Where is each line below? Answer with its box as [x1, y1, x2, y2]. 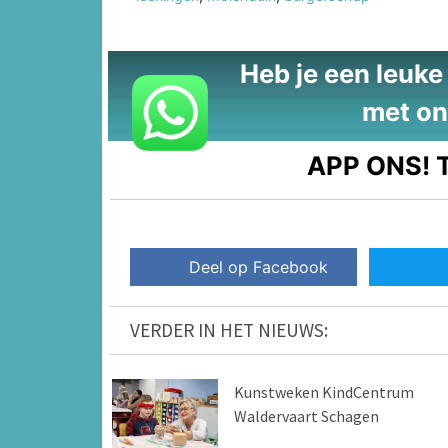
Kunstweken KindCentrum [233, 382, 414, 403]
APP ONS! [307, 149, 431, 181]
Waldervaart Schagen [233, 406, 379, 427]
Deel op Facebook [189, 257, 329, 278]
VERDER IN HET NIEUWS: [130, 318, 328, 343]
